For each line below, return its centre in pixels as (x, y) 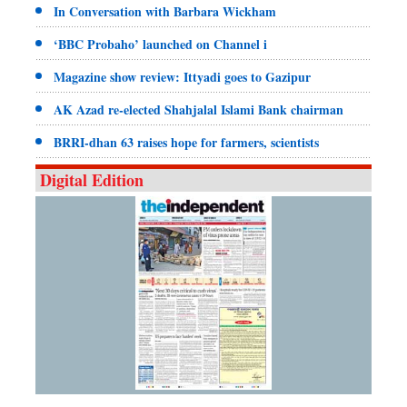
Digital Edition (92, 179)
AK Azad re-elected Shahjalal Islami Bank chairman (199, 109)
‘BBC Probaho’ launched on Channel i (160, 44)
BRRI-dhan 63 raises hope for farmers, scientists (186, 142)
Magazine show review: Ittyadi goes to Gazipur (182, 76)
